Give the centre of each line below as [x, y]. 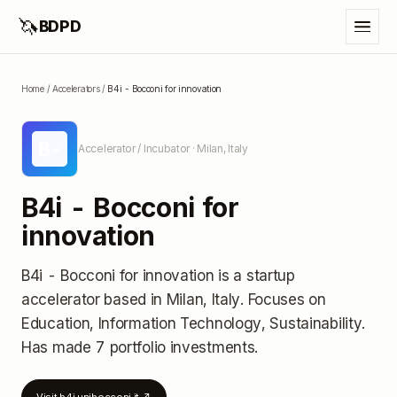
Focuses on [287, 300]
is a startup [254, 276]
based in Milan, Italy [170, 300]
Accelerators [76, 89]
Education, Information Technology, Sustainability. [194, 323]
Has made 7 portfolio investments [138, 347]
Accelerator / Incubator [134, 148]
